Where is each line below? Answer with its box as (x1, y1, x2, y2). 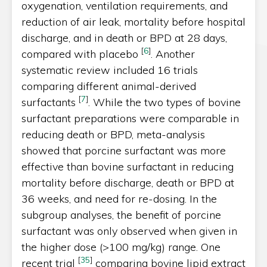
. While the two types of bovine (88, 95, 241, 109)
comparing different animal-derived (21, 79, 196, 93)
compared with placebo (21, 46, 141, 61)
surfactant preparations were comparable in (21, 111, 239, 125)
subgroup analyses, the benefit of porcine (21, 207, 221, 222)
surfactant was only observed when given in (21, 223, 237, 238)
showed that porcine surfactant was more (21, 143, 226, 157)
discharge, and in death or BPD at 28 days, (21, 30, 227, 45)
